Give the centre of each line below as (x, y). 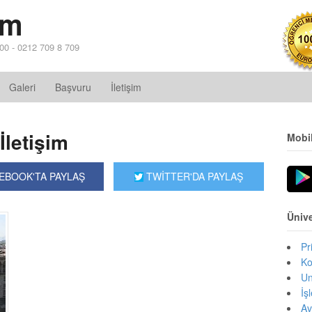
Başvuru (73, 87)
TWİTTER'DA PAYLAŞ (194, 176)
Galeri (22, 87)
